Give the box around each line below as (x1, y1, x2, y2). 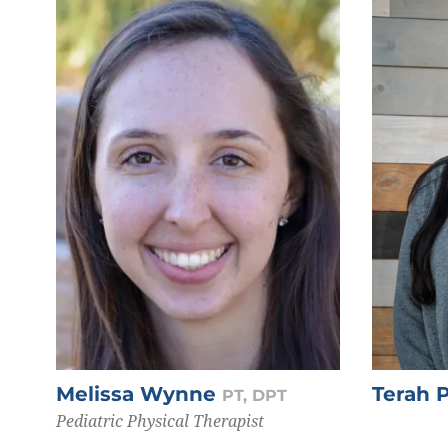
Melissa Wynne (56, 381, 222, 406)
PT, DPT (222, 385, 287, 405)
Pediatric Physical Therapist (56, 409, 264, 432)
